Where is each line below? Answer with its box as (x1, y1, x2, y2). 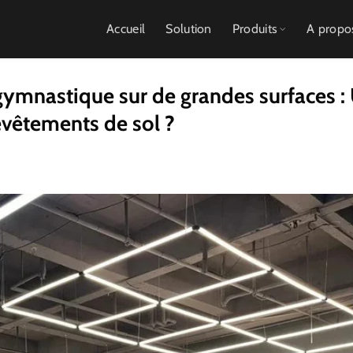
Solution (165, 21, 212, 36)
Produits (232, 21, 278, 36)
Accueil (106, 21, 146, 36)
